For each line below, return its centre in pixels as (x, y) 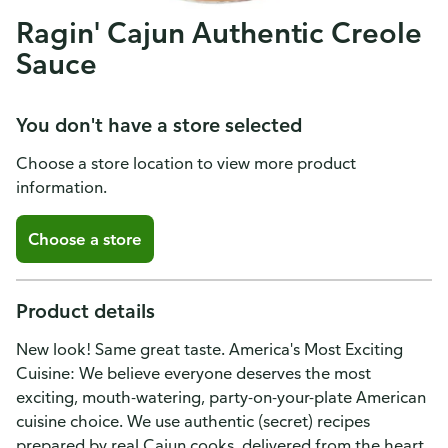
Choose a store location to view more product (186, 163)
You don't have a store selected (159, 124)
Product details (85, 310)
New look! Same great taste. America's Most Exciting (209, 349)
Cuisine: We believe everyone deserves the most (193, 373)
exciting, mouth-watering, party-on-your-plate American (221, 397)
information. (61, 187)
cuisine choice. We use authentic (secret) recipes (193, 421)
